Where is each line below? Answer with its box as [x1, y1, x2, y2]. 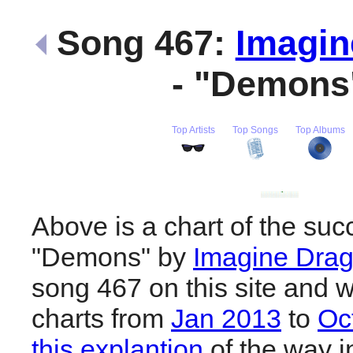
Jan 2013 [171, 303, 281, 333]
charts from [32, 303, 171, 333]
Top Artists [171, 124, 215, 135]
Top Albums [295, 124, 345, 135]
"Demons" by [32, 241, 193, 272]
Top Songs [232, 124, 278, 135]
